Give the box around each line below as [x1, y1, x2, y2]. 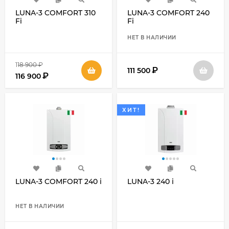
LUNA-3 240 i [127, 177, 174, 186]
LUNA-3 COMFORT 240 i [15, 177, 102, 186]
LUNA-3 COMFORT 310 [15, 8, 96, 17]
